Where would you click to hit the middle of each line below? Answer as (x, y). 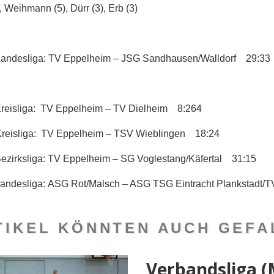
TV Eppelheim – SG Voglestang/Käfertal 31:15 (151, 158)
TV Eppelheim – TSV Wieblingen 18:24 (130, 133)
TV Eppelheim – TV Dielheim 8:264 (121, 108)
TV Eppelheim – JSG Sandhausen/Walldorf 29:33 (159, 58)
